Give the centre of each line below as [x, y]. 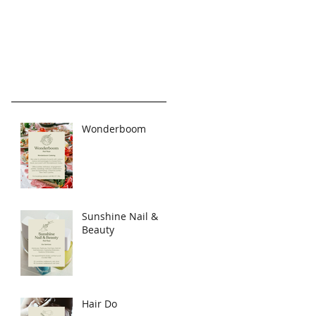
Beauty [98, 230]
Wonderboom [114, 129]
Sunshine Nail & [120, 217]
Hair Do [99, 304]
